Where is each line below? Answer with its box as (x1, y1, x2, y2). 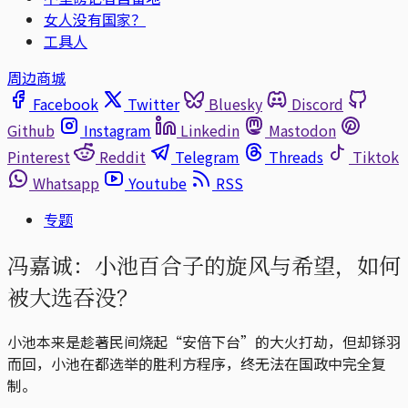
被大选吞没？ (7, 280, 138, 312)
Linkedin (180, 119, 240, 141)
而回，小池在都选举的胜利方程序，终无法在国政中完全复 (7, 352, 386, 374)
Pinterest (7, 146, 70, 168)
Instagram (84, 119, 151, 141)
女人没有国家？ (44, 8, 146, 30)
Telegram (175, 146, 240, 168)
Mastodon (269, 119, 336, 141)
